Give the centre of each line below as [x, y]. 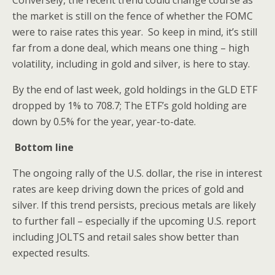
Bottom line [44, 148]
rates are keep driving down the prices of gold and [128, 189]
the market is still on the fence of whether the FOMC [133, 16]
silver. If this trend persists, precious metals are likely [134, 205]
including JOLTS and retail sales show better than [126, 237]
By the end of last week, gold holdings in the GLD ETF [135, 90]
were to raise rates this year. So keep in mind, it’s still [135, 32]
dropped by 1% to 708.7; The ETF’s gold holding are [130, 106]
